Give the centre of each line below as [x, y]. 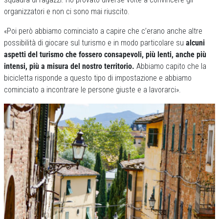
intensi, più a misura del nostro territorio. [69, 66]
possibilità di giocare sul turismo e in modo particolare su [94, 43]
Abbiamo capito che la [170, 66]
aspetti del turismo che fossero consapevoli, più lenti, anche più [105, 55]
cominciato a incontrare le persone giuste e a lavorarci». [92, 90]
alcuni [194, 43]
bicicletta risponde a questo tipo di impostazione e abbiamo [98, 78]
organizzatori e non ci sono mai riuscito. [67, 12]
